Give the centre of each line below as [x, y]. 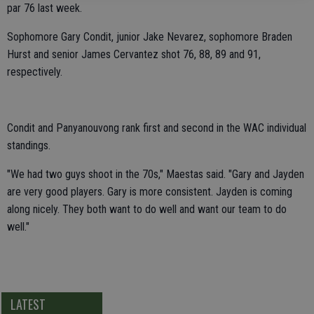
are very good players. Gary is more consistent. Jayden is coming [150, 192]
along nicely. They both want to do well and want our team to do [147, 209]
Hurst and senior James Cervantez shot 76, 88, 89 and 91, [134, 54]
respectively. [35, 72]
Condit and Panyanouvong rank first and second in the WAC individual [157, 128]
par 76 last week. [45, 8]
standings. [29, 145]
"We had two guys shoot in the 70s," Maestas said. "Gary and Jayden [156, 174]
